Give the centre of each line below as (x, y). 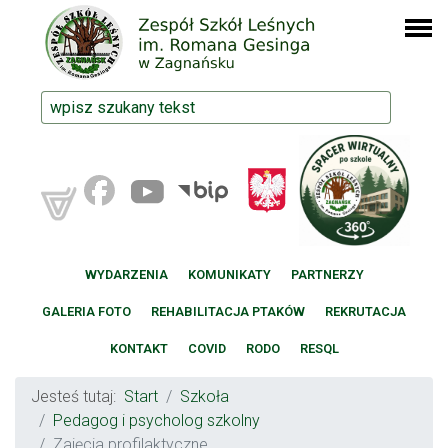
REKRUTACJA (365, 312)
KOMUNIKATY (229, 275)
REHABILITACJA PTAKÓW (228, 312)
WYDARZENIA (126, 275)
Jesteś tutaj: (77, 397)
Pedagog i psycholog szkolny (156, 421)
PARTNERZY (327, 275)
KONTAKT (138, 349)
